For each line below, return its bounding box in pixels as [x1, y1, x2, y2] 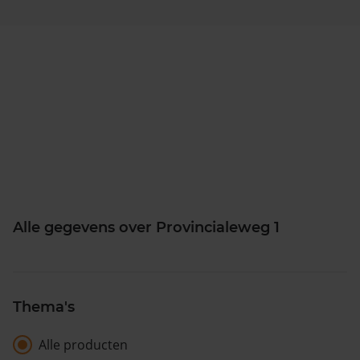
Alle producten [39, 335, 128, 354]
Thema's [13, 297, 75, 316]
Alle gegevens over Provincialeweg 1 [13, 218, 280, 236]
